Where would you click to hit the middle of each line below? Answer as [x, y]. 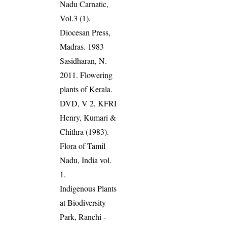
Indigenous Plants [88, 188]
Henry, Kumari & [88, 118]
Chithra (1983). [85, 132]
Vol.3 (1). [75, 18]
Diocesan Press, [85, 32]
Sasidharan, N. [84, 61]
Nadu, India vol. [86, 160]
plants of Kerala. [86, 89]
